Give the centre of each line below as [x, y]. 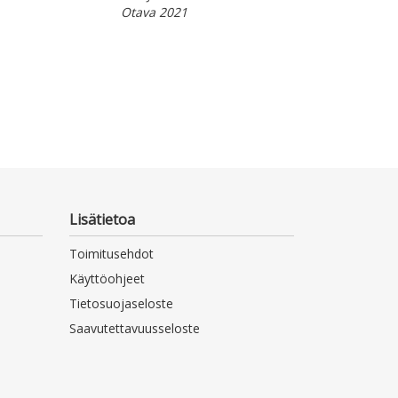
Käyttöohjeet [107, 314]
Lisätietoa [103, 255]
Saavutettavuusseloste [135, 364]
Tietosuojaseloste [122, 339]
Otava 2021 [154, 12]
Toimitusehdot [112, 290]
